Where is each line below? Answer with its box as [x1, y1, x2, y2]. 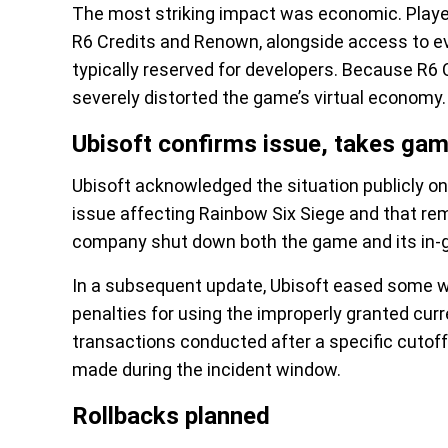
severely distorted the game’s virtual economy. [72, 87, 446, 108]
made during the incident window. [72, 359, 341, 380]
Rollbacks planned [72, 402, 270, 430]
